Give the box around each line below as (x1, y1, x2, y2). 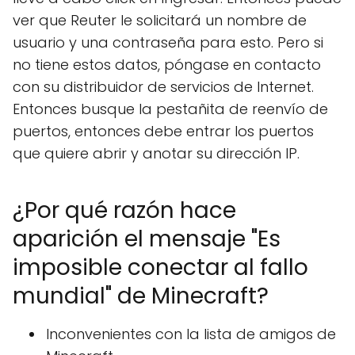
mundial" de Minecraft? (13, 280, 269, 311)
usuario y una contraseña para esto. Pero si (13, 32, 323, 52)
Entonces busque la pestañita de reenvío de (13, 98, 328, 119)
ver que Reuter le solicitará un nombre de (13, 10, 307, 30)
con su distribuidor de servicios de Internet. (13, 76, 314, 97)
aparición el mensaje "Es (13, 223, 281, 254)
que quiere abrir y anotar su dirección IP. (13, 143, 300, 163)
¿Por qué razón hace (13, 194, 236, 226)
